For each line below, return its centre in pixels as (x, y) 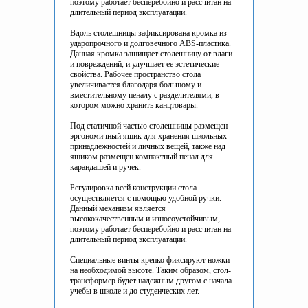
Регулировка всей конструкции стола (133, 188)
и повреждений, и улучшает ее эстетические (145, 64)
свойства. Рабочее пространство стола (135, 75)
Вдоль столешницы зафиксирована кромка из (148, 33)
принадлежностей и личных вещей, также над (148, 147)
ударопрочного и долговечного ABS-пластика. (151, 44)
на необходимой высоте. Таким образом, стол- (151, 271)
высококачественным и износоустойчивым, (145, 219)
